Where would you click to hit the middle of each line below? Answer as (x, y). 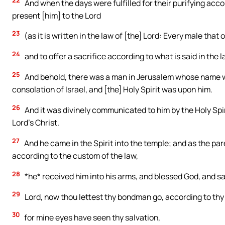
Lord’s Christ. (36, 123)
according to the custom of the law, (75, 156)
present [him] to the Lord (57, 15)
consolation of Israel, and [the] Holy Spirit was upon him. (112, 90)
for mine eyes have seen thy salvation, (91, 217)
